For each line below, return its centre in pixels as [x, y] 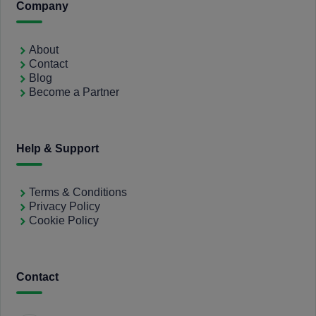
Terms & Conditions [78, 192]
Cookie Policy [64, 220]
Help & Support [57, 148]
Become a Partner [74, 92]
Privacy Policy [65, 206]
